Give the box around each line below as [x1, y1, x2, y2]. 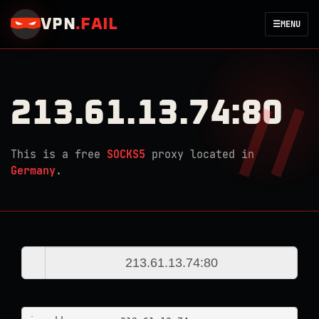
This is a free [11, 147, 107, 162]
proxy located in [145, 147, 254, 162]
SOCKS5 [107, 147, 145, 162]
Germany [11, 164, 56, 178]
